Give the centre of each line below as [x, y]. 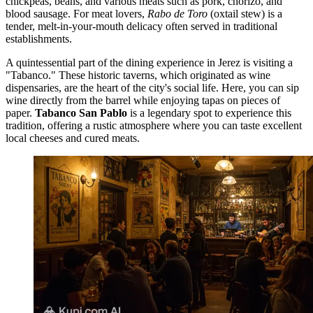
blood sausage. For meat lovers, [77, 14]
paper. [20, 113]
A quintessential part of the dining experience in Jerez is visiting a [149, 63]
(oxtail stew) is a [245, 14]
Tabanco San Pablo [81, 113]
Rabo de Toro [177, 14]
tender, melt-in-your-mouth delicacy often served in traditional [141, 27]
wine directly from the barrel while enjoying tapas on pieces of [143, 101]
